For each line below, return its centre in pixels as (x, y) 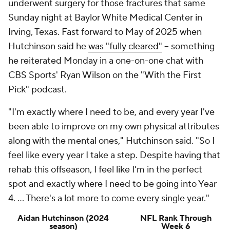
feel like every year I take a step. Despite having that (114, 155)
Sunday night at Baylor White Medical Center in (105, 18)
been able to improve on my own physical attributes (114, 127)
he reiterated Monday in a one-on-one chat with (106, 61)
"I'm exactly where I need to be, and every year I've (111, 112)
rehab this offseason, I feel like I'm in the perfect (105, 170)
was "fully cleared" (125, 46)
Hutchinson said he (48, 46)
